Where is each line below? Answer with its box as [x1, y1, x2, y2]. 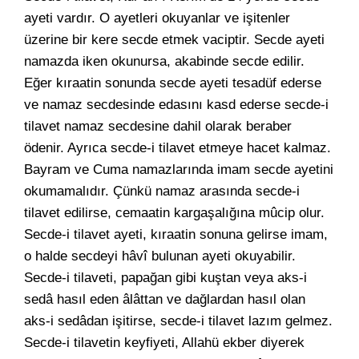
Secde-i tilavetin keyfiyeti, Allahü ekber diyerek [24, 335, 305, 350]
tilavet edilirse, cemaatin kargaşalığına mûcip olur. [24, 205, 325, 220]
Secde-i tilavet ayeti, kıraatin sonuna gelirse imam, [24, 227, 328, 242]
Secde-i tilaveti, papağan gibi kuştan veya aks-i [24, 270, 307, 285]
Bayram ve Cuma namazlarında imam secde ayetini [24, 162, 333, 177]
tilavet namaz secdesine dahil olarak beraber [24, 119, 292, 134]
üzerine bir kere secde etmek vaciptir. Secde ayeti [24, 32, 325, 47]
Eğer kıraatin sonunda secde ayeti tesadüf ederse [24, 75, 321, 91]
